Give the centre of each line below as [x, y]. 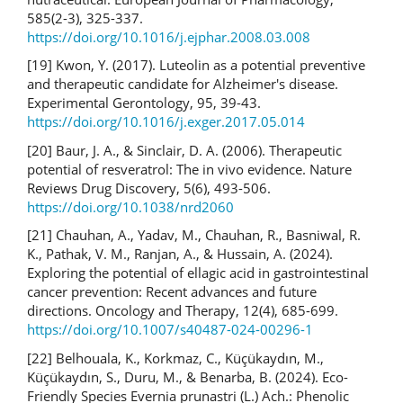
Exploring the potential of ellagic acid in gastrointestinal [198, 273]
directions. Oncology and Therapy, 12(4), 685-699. [183, 311]
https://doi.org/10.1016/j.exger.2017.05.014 [166, 122]
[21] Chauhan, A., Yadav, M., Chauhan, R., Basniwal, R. [194, 235]
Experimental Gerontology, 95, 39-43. [144, 103]
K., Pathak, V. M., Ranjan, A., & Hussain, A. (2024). [180, 254]
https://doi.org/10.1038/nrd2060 [130, 206]
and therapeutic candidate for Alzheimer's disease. [183, 84]
